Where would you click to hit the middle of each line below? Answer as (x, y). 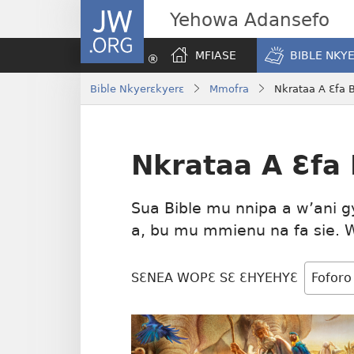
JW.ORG (104, 9)
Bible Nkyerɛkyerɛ (137, 88)
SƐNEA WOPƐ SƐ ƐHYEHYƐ (215, 278)
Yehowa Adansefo (250, 19)
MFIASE (216, 55)
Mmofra (229, 88)
